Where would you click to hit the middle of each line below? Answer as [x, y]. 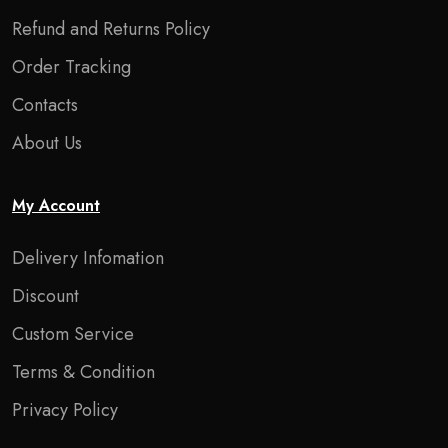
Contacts [45, 104]
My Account [56, 205]
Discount [45, 295]
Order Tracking [71, 66]
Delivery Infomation [88, 257]
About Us [47, 142]
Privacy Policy [65, 409]
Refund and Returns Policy [111, 28]
